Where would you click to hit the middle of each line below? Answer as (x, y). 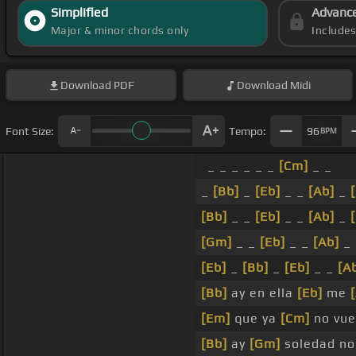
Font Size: (30, 131)
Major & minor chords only (120, 31)
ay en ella (262, 293)
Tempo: (248, 131)
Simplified (79, 13)
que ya (255, 319)
